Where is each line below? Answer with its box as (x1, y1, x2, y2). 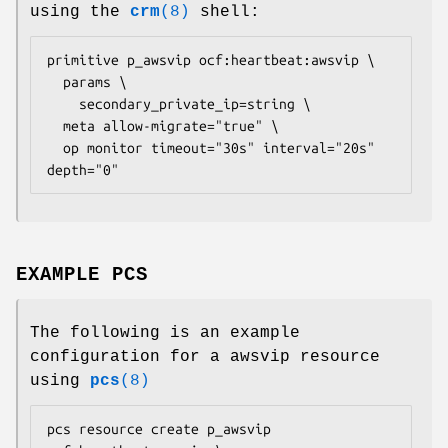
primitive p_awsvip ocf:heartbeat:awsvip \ (47, 51, 375, 68)
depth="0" (47, 161, 127, 178)
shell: (190, 2, 260, 21)
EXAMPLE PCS (16, 263, 148, 286)
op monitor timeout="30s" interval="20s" (47, 139, 63, 156)
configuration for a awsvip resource (30, 347, 380, 366)
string (247, 95, 295, 112)
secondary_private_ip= (79, 95, 247, 112)
